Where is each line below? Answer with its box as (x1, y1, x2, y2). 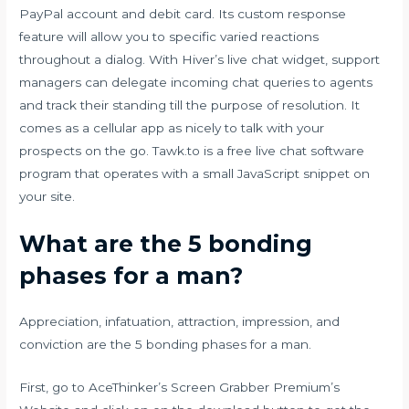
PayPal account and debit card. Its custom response (19, 6, 347, 22)
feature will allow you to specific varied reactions (19, 29, 320, 45)
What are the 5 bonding (19, 229, 313, 257)
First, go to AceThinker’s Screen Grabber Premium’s (19, 379, 341, 394)
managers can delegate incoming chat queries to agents (19, 75, 373, 90)
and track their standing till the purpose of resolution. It (19, 98, 361, 113)
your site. (19, 189, 76, 204)
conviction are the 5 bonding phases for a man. (19, 336, 312, 351)
